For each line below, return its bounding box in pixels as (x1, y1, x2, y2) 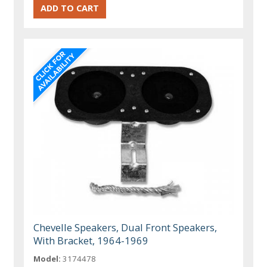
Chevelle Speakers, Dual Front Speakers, (33, 220, 218, 234)
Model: (33, 253, 61, 264)
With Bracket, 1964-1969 (33, 233, 149, 247)
